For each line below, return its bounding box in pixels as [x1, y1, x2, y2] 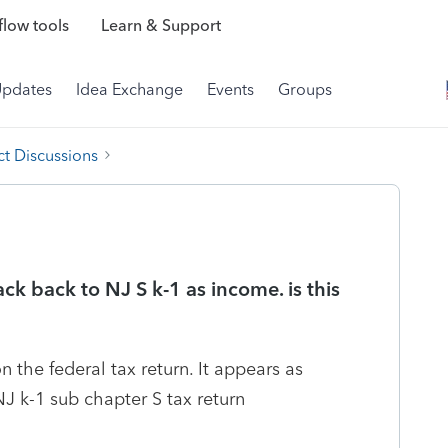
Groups [278, 80, 332, 99]
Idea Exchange [76, 80, 183, 99]
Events [207, 80, 254, 99]
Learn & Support [100, 16, 221, 36]
